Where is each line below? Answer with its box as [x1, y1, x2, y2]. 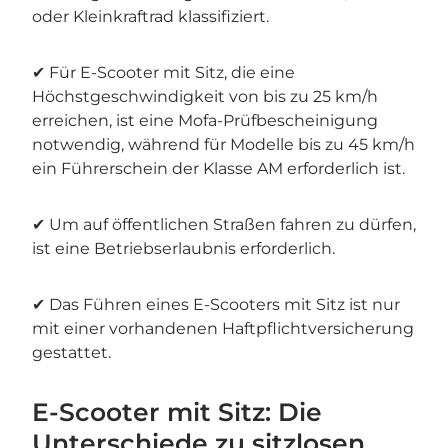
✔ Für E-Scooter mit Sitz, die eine [32, 63, 295, 83]
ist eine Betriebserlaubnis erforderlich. [32, 239, 335, 259]
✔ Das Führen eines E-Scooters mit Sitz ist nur [32, 295, 400, 315]
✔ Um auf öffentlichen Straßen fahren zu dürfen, [32, 215, 416, 235]
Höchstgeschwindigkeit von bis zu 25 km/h [32, 87, 378, 107]
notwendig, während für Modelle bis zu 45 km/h [32, 135, 415, 155]
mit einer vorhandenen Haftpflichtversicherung [32, 319, 414, 339]
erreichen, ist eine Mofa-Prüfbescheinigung [32, 111, 378, 131]
